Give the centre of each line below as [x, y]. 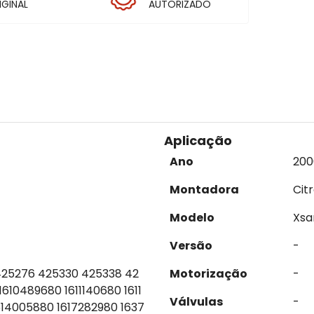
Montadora [204, 190]
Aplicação [198, 141]
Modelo [192, 218]
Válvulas [196, 302]
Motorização [209, 274]
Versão [191, 246]
